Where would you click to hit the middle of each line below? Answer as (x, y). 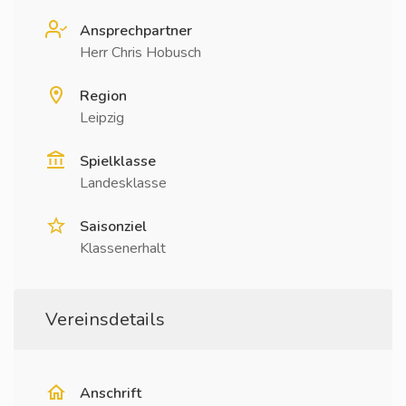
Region (103, 96)
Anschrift (111, 393)
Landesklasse (123, 183)
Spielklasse (118, 161)
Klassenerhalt (123, 248)
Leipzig (102, 118)
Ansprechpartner (136, 31)
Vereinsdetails (105, 319)
